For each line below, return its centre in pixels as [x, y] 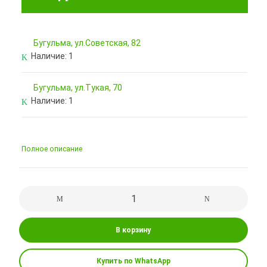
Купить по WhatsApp [133, 261]
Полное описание [52, 149]
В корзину [133, 230]
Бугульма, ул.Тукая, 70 [78, 87]
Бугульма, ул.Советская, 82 [87, 43]
